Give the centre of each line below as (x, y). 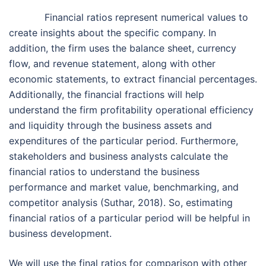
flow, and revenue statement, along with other (112, 64)
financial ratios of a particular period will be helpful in (129, 218)
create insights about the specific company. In (113, 33)
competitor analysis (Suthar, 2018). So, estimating (121, 203)
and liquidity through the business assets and (110, 126)
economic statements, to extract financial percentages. (133, 79)
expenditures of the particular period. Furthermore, (123, 141)
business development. (60, 234)
